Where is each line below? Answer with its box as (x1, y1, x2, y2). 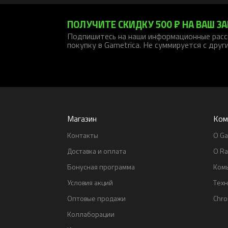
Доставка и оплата (67, 146, 126, 156)
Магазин (67, 113, 97, 124)
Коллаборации (67, 209, 115, 219)
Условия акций (67, 178, 113, 187)
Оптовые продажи (67, 193, 126, 203)
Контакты (67, 130, 98, 140)
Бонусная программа (67, 162, 135, 172)
